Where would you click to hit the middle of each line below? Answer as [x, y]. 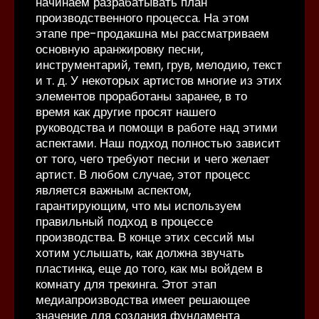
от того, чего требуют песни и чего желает [153, 159]
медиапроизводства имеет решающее [143, 300]
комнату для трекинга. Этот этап [126, 284]
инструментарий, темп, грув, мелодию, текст [159, 65]
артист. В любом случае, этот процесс [143, 174]
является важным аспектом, [113, 190]
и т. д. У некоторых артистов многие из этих [159, 80]
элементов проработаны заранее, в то [141, 96]
